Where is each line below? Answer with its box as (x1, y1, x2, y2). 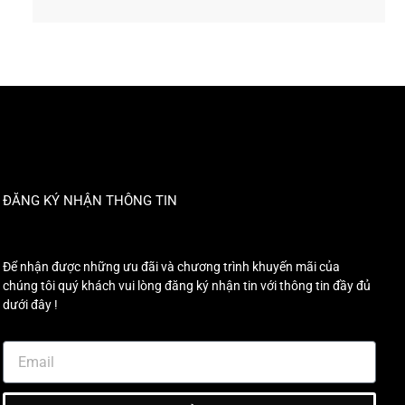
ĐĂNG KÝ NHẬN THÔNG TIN (2, 193, 177, 210)
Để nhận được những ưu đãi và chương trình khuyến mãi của (2, 259, 340, 275)
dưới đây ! (2, 297, 58, 313)
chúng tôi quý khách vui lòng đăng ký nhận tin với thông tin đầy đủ (2, 278, 371, 294)
